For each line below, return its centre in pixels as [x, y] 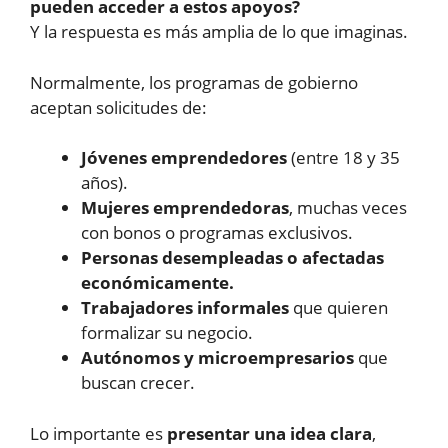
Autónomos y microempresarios [217, 358]
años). [104, 183]
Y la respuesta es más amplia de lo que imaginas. [219, 32]
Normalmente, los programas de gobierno [194, 82]
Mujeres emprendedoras [185, 208]
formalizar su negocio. [167, 333]
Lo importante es [98, 433]
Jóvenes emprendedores [184, 158]
